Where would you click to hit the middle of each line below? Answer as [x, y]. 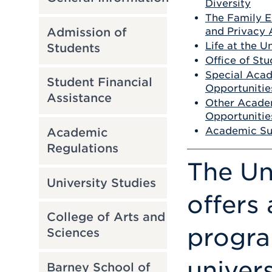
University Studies [101, 183]
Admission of [87, 32]
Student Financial [99, 83]
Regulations [82, 148]
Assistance [79, 98]
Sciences [73, 233]
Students [73, 48]
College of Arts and [106, 217]
